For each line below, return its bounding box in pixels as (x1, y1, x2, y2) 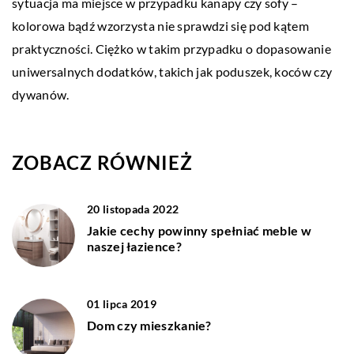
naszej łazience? (87, 238, 182, 254)
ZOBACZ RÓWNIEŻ (12, 150, 193, 174)
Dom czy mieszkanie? (87, 317, 212, 333)
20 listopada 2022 (87, 201, 179, 216)
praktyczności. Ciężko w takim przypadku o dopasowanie (12, 40, 331, 56)
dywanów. (12, 86, 70, 102)
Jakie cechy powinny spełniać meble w (87, 222, 311, 238)
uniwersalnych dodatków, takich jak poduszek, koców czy (12, 63, 333, 79)
